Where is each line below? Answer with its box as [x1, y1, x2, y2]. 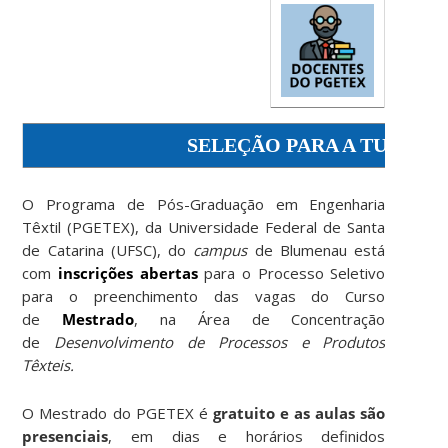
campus [193, 239, 255, 260]
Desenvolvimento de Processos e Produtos [54, 331, 386, 352]
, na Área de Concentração [134, 308, 386, 329]
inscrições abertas [58, 262, 205, 283]
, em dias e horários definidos [108, 425, 386, 446]
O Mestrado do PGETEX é [22, 402, 213, 423]
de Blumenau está [254, 239, 386, 260]
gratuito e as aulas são [212, 402, 386, 423]
